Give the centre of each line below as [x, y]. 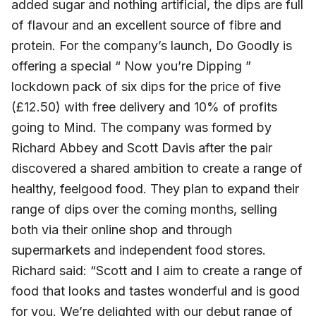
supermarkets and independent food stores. [139, 250]
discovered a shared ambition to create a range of [157, 168]
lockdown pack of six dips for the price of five [146, 86]
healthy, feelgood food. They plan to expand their [155, 188]
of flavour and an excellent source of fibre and [146, 25]
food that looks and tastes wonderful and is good [156, 291]
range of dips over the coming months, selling [144, 209]
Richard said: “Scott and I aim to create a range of [157, 270]
